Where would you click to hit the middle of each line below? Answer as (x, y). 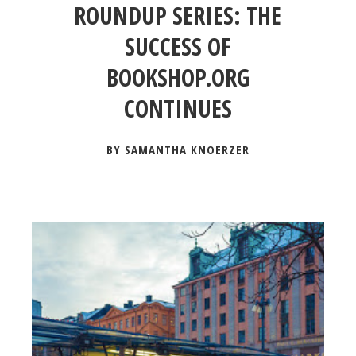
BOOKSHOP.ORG (178, 77)
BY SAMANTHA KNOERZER (178, 149)
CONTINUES (178, 108)
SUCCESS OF (178, 46)
